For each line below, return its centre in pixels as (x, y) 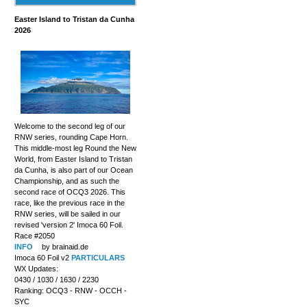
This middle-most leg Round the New (75, 148)
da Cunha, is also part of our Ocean (73, 170)
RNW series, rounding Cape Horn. (71, 137)
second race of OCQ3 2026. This (70, 192)
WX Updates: (36, 268)
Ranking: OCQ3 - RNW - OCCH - (70, 290)
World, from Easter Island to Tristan (73, 159)
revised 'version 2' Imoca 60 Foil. (69, 224)
